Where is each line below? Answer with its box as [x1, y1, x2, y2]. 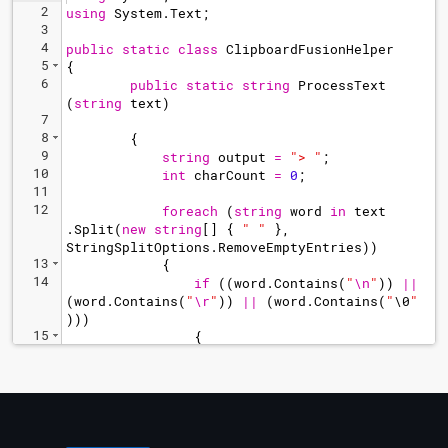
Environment [138, 364, 226, 382]
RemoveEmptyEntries [218, 238, 362, 256]
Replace [74, 364, 130, 382]
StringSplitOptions [66, 238, 210, 256]
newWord [282, 346, 338, 364]
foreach [162, 202, 218, 220]
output [218, 148, 266, 166]
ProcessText [298, 76, 386, 94]
